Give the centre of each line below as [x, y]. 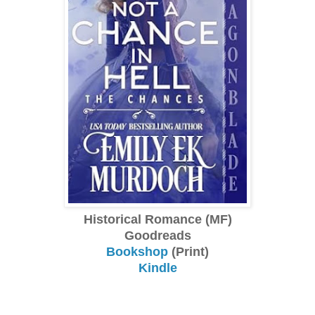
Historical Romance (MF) [157, 219]
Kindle [157, 268]
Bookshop [137, 251]
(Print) [188, 251]
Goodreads [157, 235]
